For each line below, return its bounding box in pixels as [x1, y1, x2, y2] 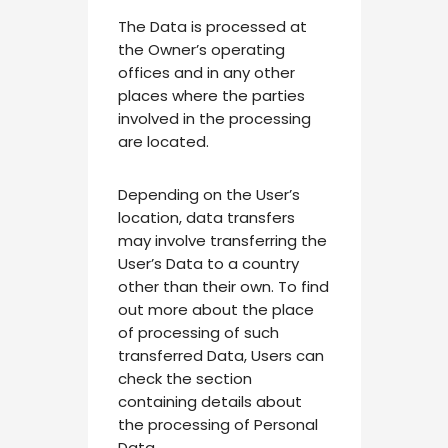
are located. [117, 130, 209, 152]
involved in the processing [117, 107, 311, 129]
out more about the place [117, 298, 314, 320]
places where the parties [117, 84, 305, 106]
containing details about [117, 390, 302, 412]
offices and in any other [117, 61, 295, 83]
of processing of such [117, 321, 279, 343]
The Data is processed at [117, 15, 307, 37]
